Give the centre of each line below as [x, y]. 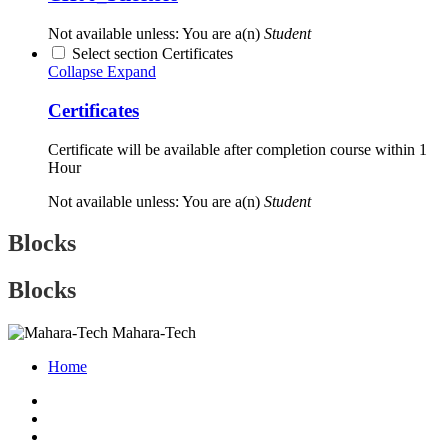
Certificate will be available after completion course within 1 [237, 149]
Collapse [75, 72]
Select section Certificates [152, 54]
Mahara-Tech [154, 333]
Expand [131, 72]
